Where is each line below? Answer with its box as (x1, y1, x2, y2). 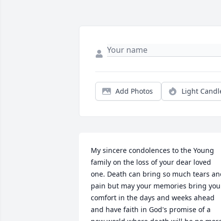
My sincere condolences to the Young (91, 146, 214, 155)
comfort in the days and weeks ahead (91, 193, 215, 203)
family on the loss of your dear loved (91, 157, 211, 167)
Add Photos (115, 86, 153, 96)
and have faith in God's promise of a (91, 205, 211, 215)
